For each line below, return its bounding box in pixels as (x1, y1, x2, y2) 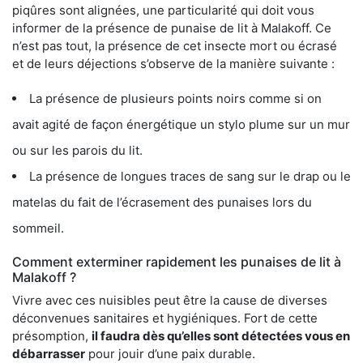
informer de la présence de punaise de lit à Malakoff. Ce (12, 20, 331, 36)
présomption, (12, 328, 92, 344)
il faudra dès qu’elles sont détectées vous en (92, 328, 350, 344)
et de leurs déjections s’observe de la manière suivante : (12, 56, 335, 72)
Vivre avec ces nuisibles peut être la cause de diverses (12, 293, 327, 309)
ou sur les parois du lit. (12, 143, 143, 159)
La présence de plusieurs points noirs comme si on (29, 91, 322, 107)
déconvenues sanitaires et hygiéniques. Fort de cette (12, 310, 318, 327)
